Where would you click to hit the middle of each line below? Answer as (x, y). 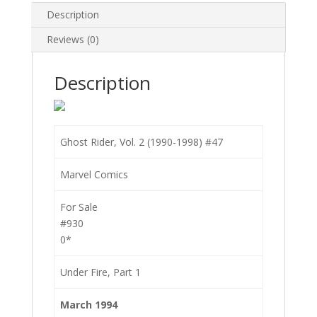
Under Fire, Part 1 (100, 272)
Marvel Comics (94, 174)
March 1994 (89, 305)
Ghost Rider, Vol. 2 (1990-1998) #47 (142, 142)
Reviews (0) (73, 39)
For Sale (79, 207)
